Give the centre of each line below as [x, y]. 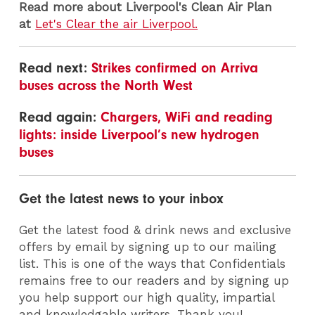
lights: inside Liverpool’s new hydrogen [140, 134]
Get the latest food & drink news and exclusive [155, 230]
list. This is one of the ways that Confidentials [153, 263]
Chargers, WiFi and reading [187, 117]
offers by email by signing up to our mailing [148, 246]
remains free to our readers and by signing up [154, 280]
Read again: [60, 117]
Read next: [56, 67]
